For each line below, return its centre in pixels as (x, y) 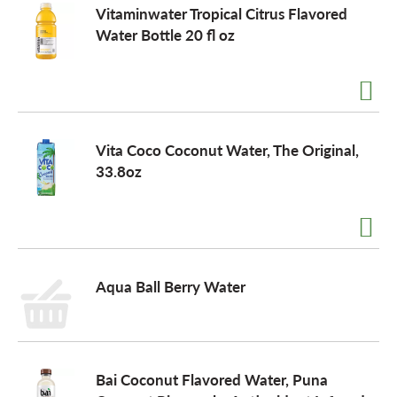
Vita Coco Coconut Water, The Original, (227, 150)
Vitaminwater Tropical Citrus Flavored (222, 13)
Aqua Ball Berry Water (171, 286)
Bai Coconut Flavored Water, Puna (212, 379)
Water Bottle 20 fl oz (165, 35)
